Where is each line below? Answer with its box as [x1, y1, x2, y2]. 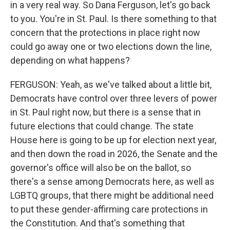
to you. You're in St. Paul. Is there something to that [10, 13, 217, 24]
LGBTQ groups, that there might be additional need [10, 190, 214, 201]
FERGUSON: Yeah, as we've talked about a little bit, [10, 79, 212, 90]
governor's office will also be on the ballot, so [10, 162, 191, 173]
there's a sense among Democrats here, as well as [10, 176, 215, 187]
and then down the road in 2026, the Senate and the [10, 148, 218, 159]
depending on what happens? [10, 55, 130, 66]
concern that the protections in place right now [10, 27, 200, 38]
